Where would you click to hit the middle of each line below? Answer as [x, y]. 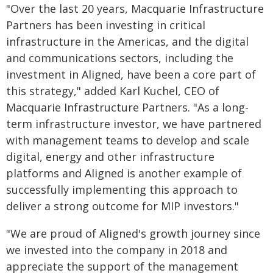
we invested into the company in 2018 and [117, 250]
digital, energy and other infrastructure [110, 157]
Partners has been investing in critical [106, 25]
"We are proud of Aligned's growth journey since [133, 233]
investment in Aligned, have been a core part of [131, 74]
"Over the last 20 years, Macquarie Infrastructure [135, 9]
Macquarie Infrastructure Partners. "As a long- [127, 107]
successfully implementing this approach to [122, 190]
